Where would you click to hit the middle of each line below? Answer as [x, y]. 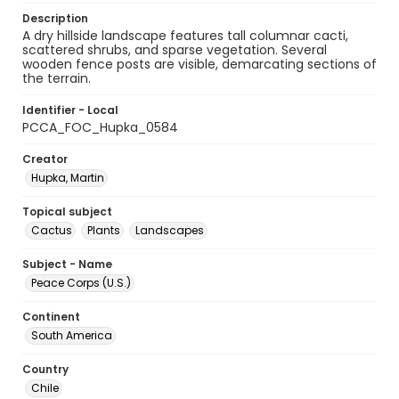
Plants [104, 230]
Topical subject [67, 212]
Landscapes [170, 230]
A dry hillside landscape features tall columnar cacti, [185, 36]
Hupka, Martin [68, 178]
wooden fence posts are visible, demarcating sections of [199, 64]
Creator [45, 159]
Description [55, 18]
